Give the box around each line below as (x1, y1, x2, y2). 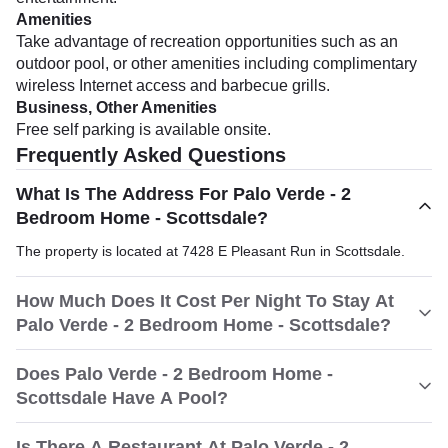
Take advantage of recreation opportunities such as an (16, 33, 398, 50)
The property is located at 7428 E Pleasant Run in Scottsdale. (16, 243, 405, 259)
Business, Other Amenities (16, 99, 217, 116)
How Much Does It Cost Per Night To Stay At (16, 291, 394, 311)
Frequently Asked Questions (16, 144, 286, 166)
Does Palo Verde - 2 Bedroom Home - (16, 364, 333, 384)
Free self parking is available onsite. (16, 121, 271, 138)
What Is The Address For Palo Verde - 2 (16, 184, 351, 204)
